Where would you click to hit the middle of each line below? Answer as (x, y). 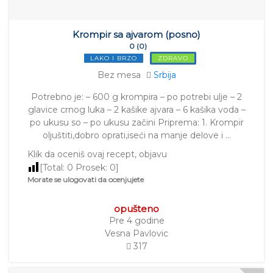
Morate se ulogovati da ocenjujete (86, 180)
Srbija (165, 75)
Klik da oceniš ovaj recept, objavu (97, 154)
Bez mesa (119, 75)
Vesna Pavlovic (136, 234)
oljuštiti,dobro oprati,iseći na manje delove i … (136, 136)
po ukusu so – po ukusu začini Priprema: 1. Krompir (136, 123)
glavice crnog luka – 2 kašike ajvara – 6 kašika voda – (136, 110)
